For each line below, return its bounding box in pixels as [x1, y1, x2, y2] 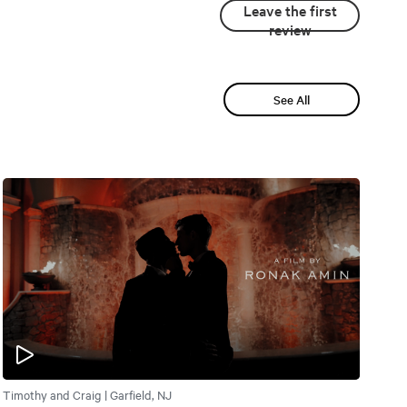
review [268, 19, 312, 40]
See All [273, 90, 310, 108]
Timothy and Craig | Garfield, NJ [2, 385, 172, 402]
